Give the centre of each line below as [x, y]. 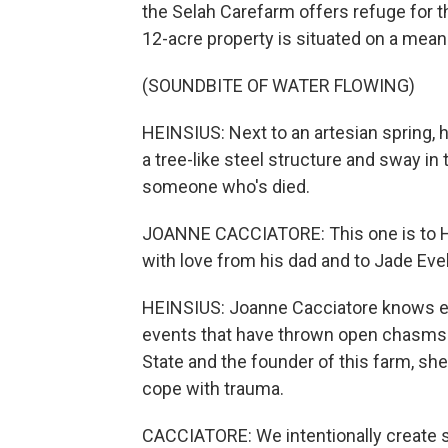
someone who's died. [226, 186]
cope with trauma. [213, 388]
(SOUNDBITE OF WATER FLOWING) [278, 85]
